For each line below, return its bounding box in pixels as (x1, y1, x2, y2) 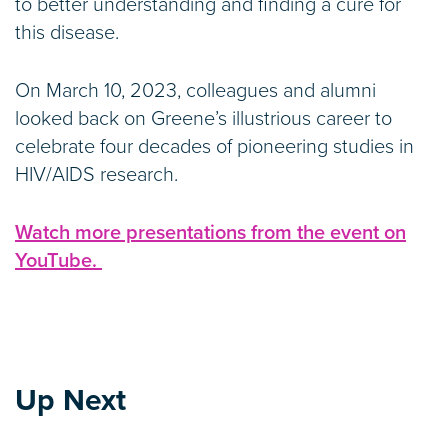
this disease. (15, 21, 119, 46)
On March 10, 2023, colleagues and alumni (15, 79, 376, 104)
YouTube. (15, 249, 102, 274)
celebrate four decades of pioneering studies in (15, 135, 414, 160)
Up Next (15, 382, 126, 420)
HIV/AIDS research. (15, 163, 178, 188)
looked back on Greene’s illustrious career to (15, 107, 392, 132)
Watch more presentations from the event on (15, 221, 406, 246)
